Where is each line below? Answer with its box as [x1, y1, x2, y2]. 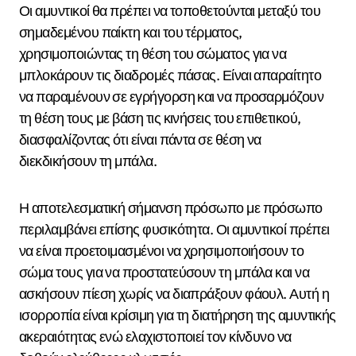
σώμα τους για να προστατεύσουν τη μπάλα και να [19, 263, 310, 282]
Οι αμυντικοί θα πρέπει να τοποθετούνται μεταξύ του [19, 2, 320, 21]
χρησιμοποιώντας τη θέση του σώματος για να [19, 44, 287, 64]
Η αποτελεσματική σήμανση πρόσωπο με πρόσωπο [19, 199, 323, 218]
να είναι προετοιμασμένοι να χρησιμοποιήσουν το [19, 242, 304, 261]
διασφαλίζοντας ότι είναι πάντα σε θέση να [19, 130, 261, 149]
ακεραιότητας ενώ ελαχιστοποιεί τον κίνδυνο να [19, 327, 292, 346]
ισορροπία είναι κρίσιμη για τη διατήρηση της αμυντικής [19, 306, 336, 325]
